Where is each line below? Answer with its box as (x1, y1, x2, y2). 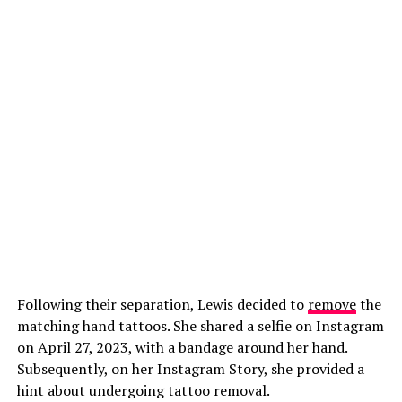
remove (307, 294, 356, 314)
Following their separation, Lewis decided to (16, 294, 308, 314)
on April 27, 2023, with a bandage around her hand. (16, 337, 347, 357)
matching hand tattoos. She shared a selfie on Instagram (16, 316, 384, 336)
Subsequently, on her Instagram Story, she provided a (16, 359, 364, 379)
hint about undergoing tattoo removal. (16, 380, 273, 400)
